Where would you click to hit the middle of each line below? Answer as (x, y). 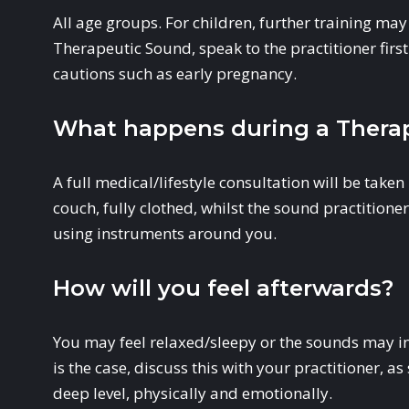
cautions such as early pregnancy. (175, 73)
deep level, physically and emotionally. (193, 393)
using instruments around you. (165, 233)
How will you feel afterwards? (224, 288)
